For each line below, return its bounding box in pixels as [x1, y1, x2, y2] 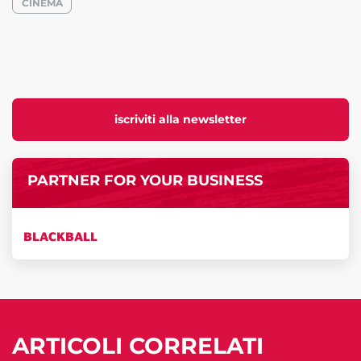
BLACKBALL [23, 229, 98, 244]
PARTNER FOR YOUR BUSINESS [27, 171, 263, 189]
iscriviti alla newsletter [114, 112, 247, 127]
